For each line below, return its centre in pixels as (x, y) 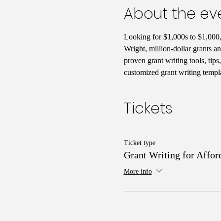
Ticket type (139, 143)
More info (138, 172)
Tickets (148, 108)
